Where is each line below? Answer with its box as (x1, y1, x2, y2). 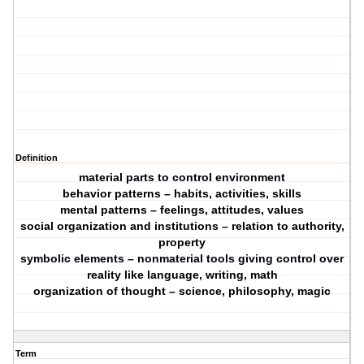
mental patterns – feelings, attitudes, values (60, 203, 305, 217)
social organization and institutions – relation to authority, (19, 219, 344, 233)
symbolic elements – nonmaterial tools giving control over (20, 252, 344, 266)
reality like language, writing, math (86, 268, 278, 282)
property (158, 236, 206, 249)
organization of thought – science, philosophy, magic (33, 284, 331, 298)
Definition (15, 153, 58, 163)
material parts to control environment (79, 171, 286, 184)
